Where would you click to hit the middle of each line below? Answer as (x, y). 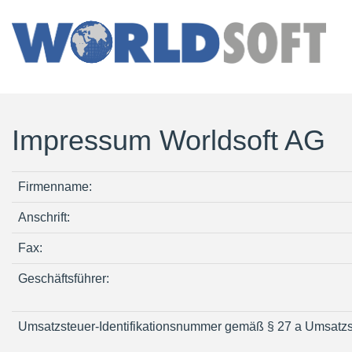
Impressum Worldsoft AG (169, 141)
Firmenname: (55, 187)
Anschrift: (44, 218)
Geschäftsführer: (64, 279)
